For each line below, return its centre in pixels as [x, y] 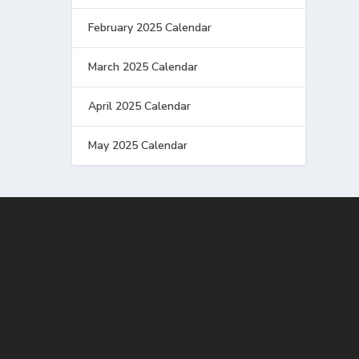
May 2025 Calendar [138, 145]
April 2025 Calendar [140, 106]
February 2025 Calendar [150, 27]
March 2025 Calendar [143, 67]
